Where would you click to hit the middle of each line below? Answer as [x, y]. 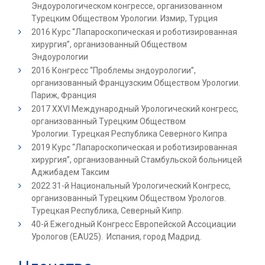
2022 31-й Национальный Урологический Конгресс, [131, 185]
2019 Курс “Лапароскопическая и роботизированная [134, 147]
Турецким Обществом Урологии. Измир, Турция [125, 18]
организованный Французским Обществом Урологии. [136, 83]
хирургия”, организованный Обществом [109, 44]
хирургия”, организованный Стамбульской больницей [137, 159]
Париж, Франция [65, 95]
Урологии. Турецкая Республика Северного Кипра [129, 133]
